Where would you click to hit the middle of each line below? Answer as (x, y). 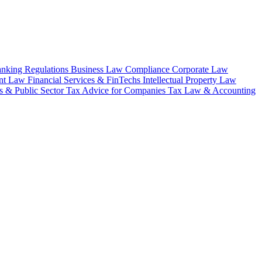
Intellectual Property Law (189, 80)
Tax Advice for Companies (117, 90)
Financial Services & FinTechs (85, 80)
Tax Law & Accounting (212, 90)
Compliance (149, 69)
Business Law (98, 69)
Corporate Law (200, 69)
